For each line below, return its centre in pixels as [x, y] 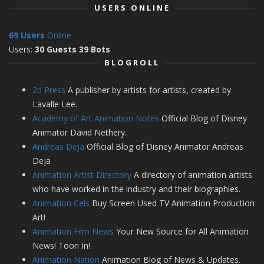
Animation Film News [73, 232]
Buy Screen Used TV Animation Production [172, 203]
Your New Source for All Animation [181, 232]
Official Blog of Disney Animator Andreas [164, 147]
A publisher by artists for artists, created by [148, 90]
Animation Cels [61, 203]
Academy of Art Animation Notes [96, 118]
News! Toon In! [61, 246]
